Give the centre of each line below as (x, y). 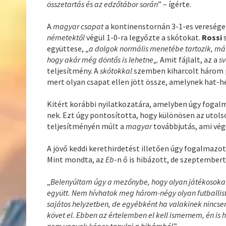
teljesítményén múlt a (87, 126)
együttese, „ (68, 48)
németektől (67, 37)
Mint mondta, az (76, 159)
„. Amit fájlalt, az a (186, 59)
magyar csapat (79, 26)
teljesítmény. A (74, 70)
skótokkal (117, 70)
